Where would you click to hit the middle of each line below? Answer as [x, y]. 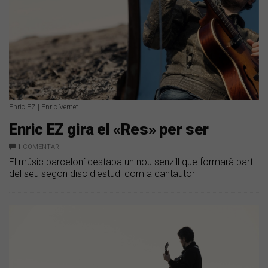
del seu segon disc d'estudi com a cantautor [102, 173]
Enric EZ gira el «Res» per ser [109, 129]
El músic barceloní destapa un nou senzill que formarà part [131, 162]
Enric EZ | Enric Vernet [44, 107]
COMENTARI [42, 147]
